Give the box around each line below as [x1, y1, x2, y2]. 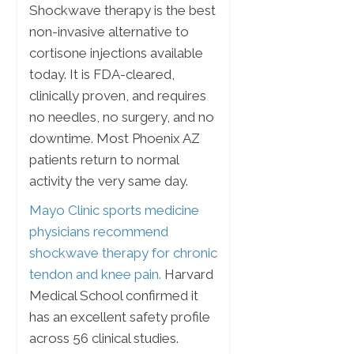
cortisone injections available [29, 45, 203, 62]
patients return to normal [29, 152, 179, 168]
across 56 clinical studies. [29, 330, 179, 347]
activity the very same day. [29, 173, 188, 190]
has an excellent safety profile [29, 309, 210, 326]
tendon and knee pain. [29, 266, 161, 283]
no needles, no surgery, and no [29, 109, 214, 126]
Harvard [161, 266, 213, 283]
